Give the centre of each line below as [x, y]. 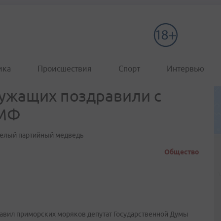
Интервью [185, 69]
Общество [182, 152]
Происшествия [65, 69]
